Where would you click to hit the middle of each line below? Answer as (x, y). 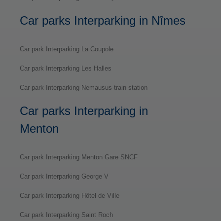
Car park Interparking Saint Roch (66, 215)
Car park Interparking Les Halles (66, 68)
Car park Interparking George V (64, 176)
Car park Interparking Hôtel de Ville (70, 195)
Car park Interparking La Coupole (67, 49)
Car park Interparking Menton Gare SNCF (79, 157)
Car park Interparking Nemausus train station (84, 87)
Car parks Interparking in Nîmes (103, 20)
